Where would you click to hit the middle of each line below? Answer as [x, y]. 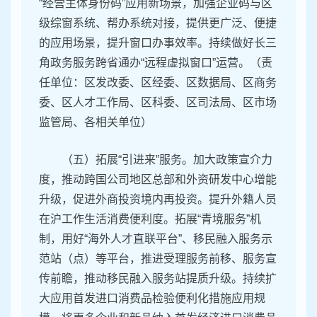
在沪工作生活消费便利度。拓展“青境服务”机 [150, 219]
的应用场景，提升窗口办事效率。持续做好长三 [158, 43]
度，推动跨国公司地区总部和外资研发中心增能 [158, 180]
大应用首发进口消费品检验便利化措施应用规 [152, 299]
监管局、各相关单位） [96, 122]
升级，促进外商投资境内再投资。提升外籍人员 [158, 200]
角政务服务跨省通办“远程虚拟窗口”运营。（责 [156, 63]
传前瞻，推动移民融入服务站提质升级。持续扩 [158, 279]
